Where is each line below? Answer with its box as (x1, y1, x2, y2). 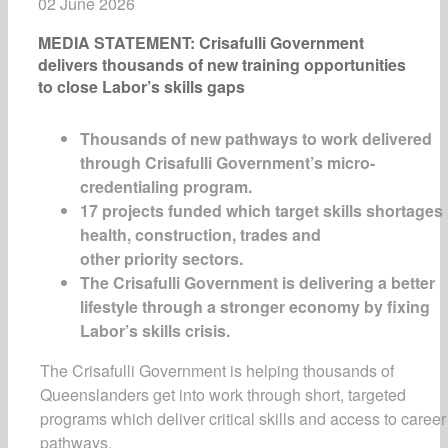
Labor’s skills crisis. (80, 318, 234, 342)
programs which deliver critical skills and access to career (40, 406, 446, 430)
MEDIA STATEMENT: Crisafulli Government (38, 31, 364, 54)
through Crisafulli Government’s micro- (80, 150, 375, 174)
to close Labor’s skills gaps (38, 75, 245, 98)
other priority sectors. (80, 246, 243, 270)
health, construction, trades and (80, 222, 321, 246)
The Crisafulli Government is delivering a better (80, 270, 435, 294)
